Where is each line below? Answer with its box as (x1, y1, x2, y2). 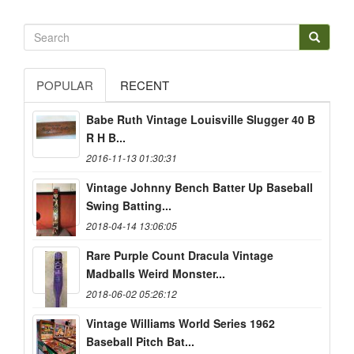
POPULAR (36, 77, 93, 94)
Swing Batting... (86, 198, 171, 214)
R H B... (86, 130, 126, 146)
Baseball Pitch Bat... (86, 333, 194, 350)
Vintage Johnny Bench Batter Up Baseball (86, 179, 313, 196)
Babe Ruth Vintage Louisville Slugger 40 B (86, 111, 315, 128)
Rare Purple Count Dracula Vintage (86, 247, 273, 264)
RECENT (120, 77, 169, 94)
